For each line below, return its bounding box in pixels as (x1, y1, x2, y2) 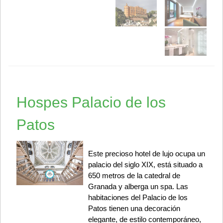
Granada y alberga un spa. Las (88, 182, 188, 191)
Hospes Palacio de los (16, 94, 166, 111)
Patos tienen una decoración (88, 204, 180, 213)
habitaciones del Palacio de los (88, 193, 188, 202)
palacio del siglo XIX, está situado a (88, 160, 203, 169)
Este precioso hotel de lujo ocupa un (88, 149, 205, 158)
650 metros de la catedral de (88, 171, 180, 180)
